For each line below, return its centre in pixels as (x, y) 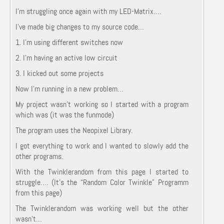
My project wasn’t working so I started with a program (102, 104)
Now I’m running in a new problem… (69, 89)
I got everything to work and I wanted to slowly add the (102, 146)
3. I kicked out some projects (59, 73)
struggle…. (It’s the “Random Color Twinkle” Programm (102, 182)
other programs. (39, 156)
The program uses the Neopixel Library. (74, 130)
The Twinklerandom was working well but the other (102, 208)
